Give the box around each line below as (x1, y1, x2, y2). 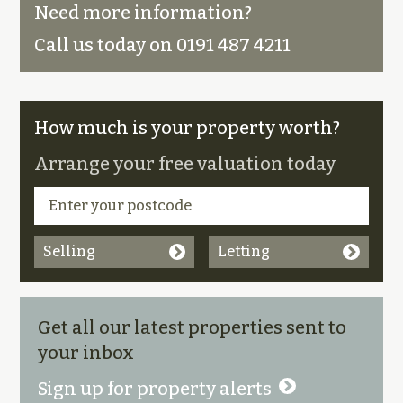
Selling (43, 243, 96, 260)
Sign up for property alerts (38, 378, 273, 399)
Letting (218, 243, 270, 260)
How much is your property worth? (34, 117, 341, 139)
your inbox (38, 342, 135, 363)
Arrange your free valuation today (34, 153, 336, 175)
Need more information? (34, 2, 253, 23)
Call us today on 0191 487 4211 (34, 34, 291, 56)
